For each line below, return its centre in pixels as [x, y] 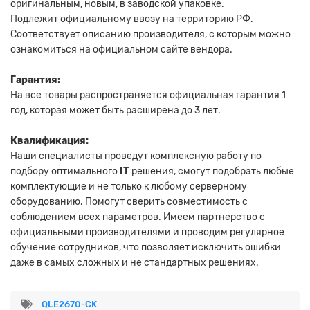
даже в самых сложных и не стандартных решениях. [135, 263]
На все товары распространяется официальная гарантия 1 [148, 95]
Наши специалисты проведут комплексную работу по [136, 156]
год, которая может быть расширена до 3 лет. [116, 111]
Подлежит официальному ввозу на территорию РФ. [132, 19]
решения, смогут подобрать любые [212, 172]
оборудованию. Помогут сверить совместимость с [129, 202]
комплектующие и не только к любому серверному [129, 187]
